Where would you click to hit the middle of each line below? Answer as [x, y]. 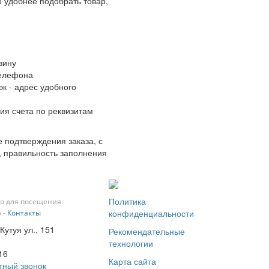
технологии [131, 243]
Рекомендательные [147, 231]
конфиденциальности [151, 213]
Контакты [24, 213]
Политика [127, 201]
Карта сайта [132, 261]
